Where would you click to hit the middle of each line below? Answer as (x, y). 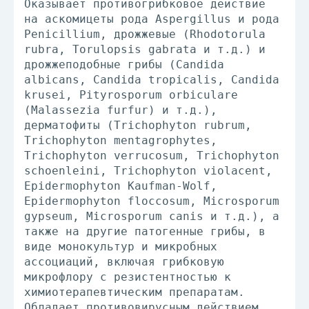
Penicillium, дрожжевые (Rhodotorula (145, 34)
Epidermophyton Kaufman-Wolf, (121, 186)
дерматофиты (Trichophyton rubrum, (138, 125)
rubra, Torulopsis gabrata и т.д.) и (145, 49)
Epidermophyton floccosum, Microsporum (152, 201)
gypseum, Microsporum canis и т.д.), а (152, 216)
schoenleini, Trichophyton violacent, (148, 171)
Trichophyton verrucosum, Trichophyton (152, 156)
